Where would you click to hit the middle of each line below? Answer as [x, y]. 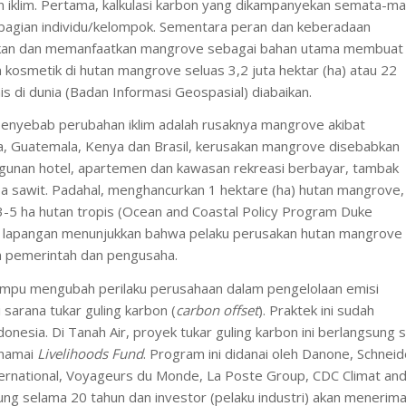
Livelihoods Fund [90, 353]
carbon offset [217, 310]
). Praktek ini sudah [316, 310]
